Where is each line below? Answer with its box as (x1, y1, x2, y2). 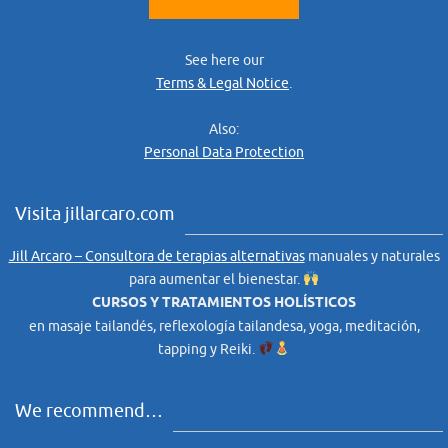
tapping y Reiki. (158, 340, 259, 358)
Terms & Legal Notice (156, 74, 289, 92)
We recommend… (15, 399, 163, 422)
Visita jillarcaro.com (15, 202, 175, 225)
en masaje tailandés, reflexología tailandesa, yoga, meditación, (28, 317, 420, 335)
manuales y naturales (304, 247, 440, 265)
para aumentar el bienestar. (129, 270, 304, 288)
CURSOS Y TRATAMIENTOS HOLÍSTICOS (92, 293, 356, 313)
